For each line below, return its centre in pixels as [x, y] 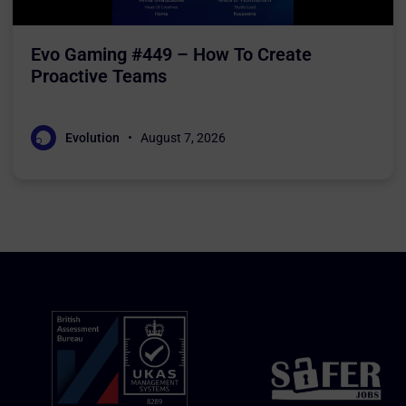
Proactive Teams [99, 76]
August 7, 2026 [183, 137]
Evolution [92, 137]
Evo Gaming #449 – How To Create [171, 54]
